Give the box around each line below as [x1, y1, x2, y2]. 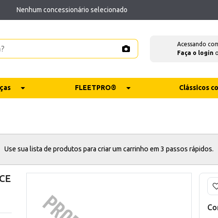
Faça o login [177, 50, 214, 56]
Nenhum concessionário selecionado [17, 5, 127, 14]
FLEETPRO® [74, 84, 116, 92]
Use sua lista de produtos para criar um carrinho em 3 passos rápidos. [4, 145, 214, 153]
